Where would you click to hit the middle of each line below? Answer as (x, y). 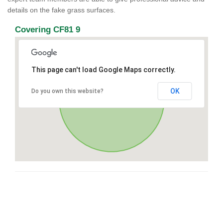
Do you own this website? (67, 91)
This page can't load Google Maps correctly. (103, 70)
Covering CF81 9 (48, 30)
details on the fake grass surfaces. (62, 10)
